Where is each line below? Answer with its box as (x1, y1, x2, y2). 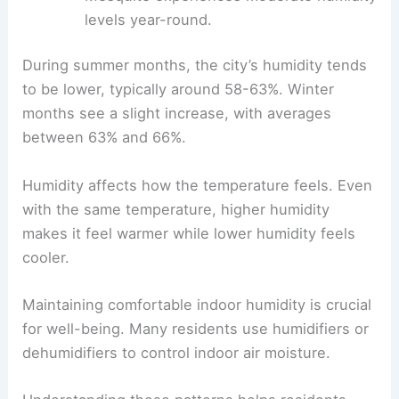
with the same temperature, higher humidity (22, 199, 330, 218)
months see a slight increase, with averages (22, 104, 332, 123)
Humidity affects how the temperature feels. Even (22, 175, 373, 194)
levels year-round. (84, 10, 212, 28)
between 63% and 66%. (22, 128, 187, 147)
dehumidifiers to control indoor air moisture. (22, 343, 331, 362)
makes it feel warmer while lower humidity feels (22, 224, 356, 242)
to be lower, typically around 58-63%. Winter (22, 80, 335, 99)
